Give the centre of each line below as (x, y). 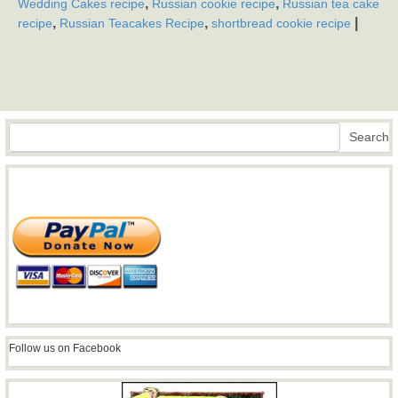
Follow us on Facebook (65, 349)
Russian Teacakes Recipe (132, 24)
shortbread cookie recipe (281, 24)
